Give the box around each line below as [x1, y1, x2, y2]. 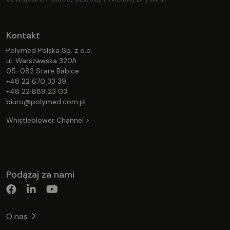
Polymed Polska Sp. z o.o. [6, 45, 92, 55]
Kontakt [6, 29, 40, 42]
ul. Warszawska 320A [6, 55, 76, 65]
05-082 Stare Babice [6, 66, 79, 75]
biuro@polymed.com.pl [6, 97, 86, 106]
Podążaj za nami [6, 168, 74, 181]
